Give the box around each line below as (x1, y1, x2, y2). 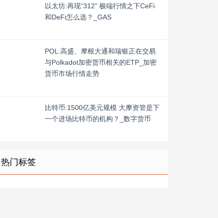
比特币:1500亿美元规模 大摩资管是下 (45, 104, 160, 111)
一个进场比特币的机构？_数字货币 (45, 115, 151, 123)
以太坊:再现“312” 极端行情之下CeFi (45, 2, 155, 10)
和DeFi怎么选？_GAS (45, 13, 111, 21)
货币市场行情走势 (45, 70, 99, 77)
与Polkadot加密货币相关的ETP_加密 (45, 58, 157, 66)
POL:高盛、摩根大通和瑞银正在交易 (45, 47, 156, 55)
